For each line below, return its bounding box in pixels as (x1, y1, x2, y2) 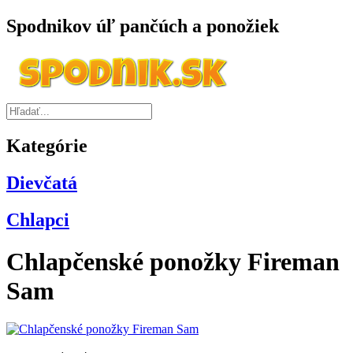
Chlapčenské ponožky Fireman (6, 247, 340, 276)
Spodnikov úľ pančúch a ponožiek (6, 15, 279, 36)
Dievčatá (6, 172, 77, 193)
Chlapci (6, 209, 69, 230)
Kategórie (6, 135, 87, 156)
